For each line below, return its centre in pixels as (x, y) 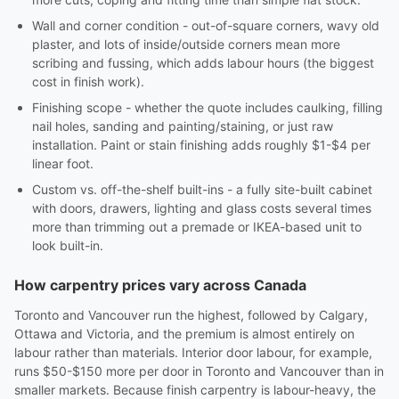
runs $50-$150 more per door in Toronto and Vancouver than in (199, 371)
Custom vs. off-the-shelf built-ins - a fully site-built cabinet (202, 189)
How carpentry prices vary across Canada (160, 285)
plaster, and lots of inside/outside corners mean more (186, 44)
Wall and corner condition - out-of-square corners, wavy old (206, 25)
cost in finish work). (88, 81)
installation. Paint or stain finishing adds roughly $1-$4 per (201, 145)
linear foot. (63, 163)
